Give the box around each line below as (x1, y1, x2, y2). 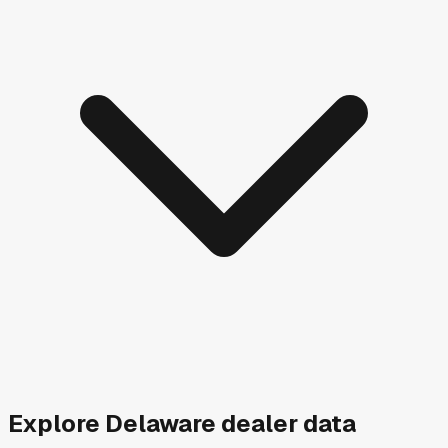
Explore (8, 408, 105, 440)
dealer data (216, 408, 356, 440)
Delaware (105, 408, 216, 440)
